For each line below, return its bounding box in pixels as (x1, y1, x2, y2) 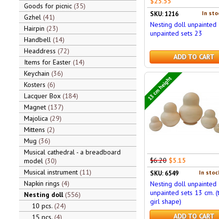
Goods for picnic (23, 1, 74, 10)
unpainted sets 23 (150, 29, 202, 38)
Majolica (23, 114, 50, 123)
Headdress (23, 46, 58, 55)
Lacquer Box (23, 91, 63, 100)
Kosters (23, 80, 47, 89)
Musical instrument (23, 168, 80, 176)
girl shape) (150, 197, 181, 206)
